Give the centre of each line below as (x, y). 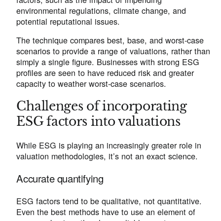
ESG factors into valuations (98, 122)
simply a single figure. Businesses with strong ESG (108, 61)
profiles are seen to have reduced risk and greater (105, 72)
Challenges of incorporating (102, 107)
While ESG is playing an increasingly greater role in (109, 145)
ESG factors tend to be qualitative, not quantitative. (109, 201)
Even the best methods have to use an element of (106, 212)
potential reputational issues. (70, 21)
